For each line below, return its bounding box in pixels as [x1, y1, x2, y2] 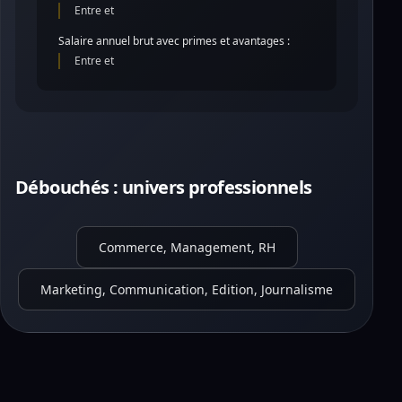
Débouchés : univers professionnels [15, 175, 312, 199]
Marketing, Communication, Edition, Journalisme [40, 281, 333, 298]
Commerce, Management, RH [98, 239, 275, 256]
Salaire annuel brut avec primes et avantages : [58, 33, 290, 48]
